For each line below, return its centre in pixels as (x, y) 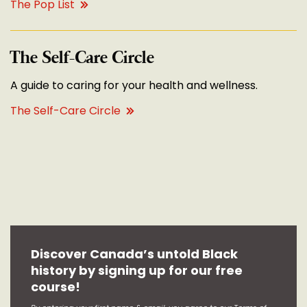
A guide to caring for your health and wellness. (134, 85)
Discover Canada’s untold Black (134, 254)
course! (56, 287)
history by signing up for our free (137, 270)
